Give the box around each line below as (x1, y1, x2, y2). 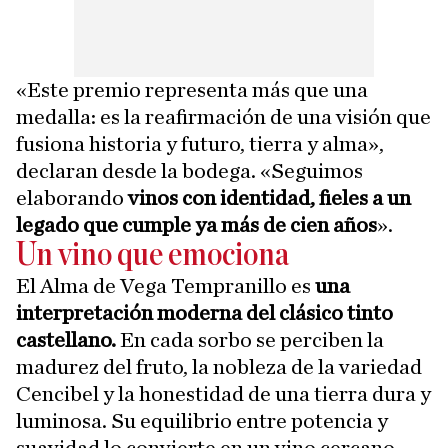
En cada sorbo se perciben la (116, 328, 384, 351)
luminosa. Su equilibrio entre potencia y (16, 409, 388, 432)
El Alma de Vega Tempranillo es (16, 274, 315, 297)
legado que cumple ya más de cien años (16, 213, 377, 236)
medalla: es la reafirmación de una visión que (16, 105, 431, 128)
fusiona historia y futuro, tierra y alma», (16, 132, 384, 155)
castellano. (16, 328, 116, 351)
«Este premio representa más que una (16, 78, 368, 101)
